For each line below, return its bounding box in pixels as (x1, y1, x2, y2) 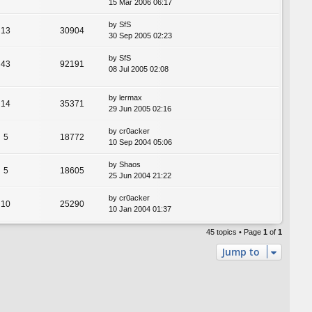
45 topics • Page (206, 227, 263, 236)
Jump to (222, 244, 260, 258)
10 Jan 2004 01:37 (109, 204, 171, 213)
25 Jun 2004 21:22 (109, 171, 171, 180)
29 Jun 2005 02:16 (109, 104, 171, 113)
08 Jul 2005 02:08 (109, 65, 169, 74)
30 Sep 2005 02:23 (109, 31, 172, 40)
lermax (119, 93, 142, 102)
